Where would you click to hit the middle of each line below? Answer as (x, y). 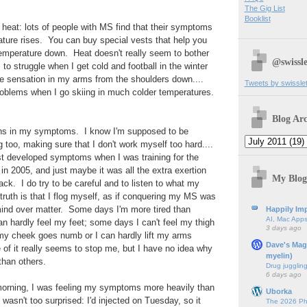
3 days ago (283, 228)
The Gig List (265, 8)
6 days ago (283, 274)
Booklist (257, 18)
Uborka (279, 291)
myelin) (279, 255)
